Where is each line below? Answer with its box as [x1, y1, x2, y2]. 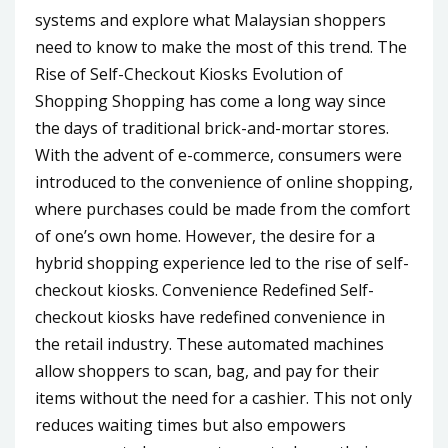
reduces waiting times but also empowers [35, 413, 346, 436]
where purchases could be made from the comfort [35, 197, 410, 220]
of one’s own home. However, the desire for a [35, 224, 375, 247]
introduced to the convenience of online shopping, [35, 170, 413, 193]
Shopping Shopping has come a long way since [35, 89, 386, 112]
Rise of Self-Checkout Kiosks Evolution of [35, 62, 343, 85]
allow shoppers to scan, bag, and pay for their [35, 359, 379, 382]
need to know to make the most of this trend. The [35, 35, 407, 58]
